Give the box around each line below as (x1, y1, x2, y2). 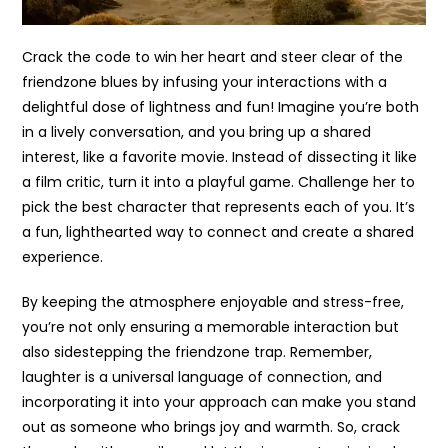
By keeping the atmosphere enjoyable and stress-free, (22, 292, 405, 313)
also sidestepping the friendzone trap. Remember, (22, 342, 373, 363)
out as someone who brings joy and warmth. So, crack (22, 417, 401, 438)
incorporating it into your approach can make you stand (22, 392, 417, 413)
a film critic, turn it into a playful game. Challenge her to (22, 172, 416, 193)
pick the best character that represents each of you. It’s (22, 197, 416, 218)
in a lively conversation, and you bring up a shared (22, 122, 372, 143)
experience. (22, 247, 104, 268)
